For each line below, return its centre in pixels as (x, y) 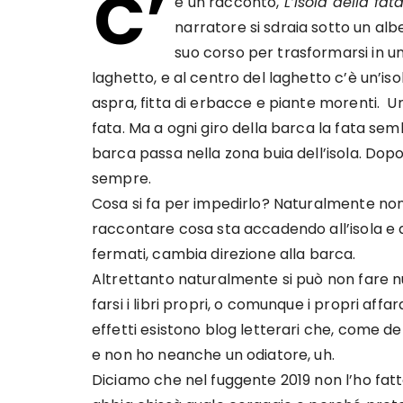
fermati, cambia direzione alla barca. (224, 254)
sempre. (122, 179)
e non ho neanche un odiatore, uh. (213, 355)
